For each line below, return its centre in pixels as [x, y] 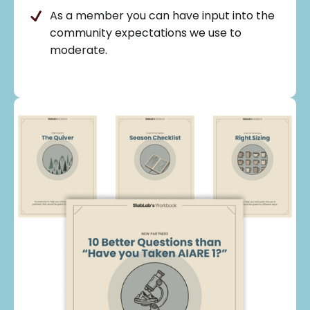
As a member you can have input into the [162, 16]
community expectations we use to [146, 33]
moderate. [79, 51]
